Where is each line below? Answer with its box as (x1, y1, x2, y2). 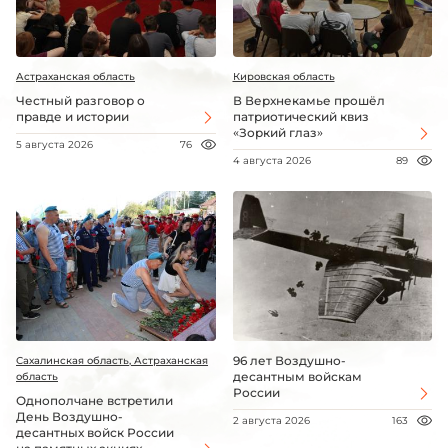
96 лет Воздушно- (232, 352, 346, 368)
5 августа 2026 (16, 138, 93, 152)
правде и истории (16, 109, 129, 125)
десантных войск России (16, 424, 174, 440)
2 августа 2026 (232, 413, 310, 427)
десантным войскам (232, 368, 362, 384)
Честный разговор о (16, 93, 145, 109)
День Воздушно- (16, 408, 123, 424)
